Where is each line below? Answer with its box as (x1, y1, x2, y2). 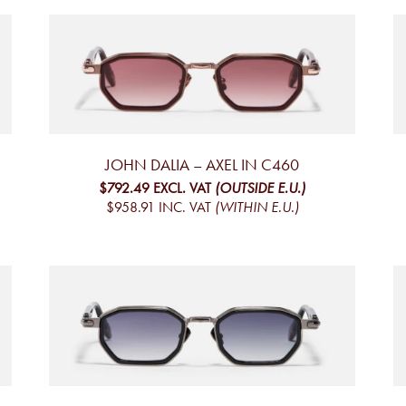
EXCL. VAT (153, 179, 212, 198)
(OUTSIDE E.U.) (215, 179, 306, 198)
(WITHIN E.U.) (214, 198, 299, 217)
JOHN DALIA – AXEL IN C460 (105, 155, 300, 176)
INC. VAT (158, 198, 211, 217)
